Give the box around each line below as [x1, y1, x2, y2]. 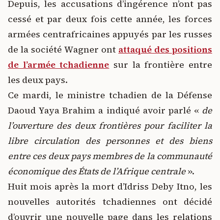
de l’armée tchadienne [8, 58, 110, 71]
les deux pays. [8, 74, 68, 86]
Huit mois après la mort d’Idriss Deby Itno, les [8, 180, 212, 192]
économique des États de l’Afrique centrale [8, 165, 186, 177]
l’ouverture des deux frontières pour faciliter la [8, 119, 212, 132]
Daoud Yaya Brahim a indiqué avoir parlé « [8, 104, 202, 116]
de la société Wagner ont [8, 43, 116, 55]
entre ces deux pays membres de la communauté [8, 150, 212, 162]
